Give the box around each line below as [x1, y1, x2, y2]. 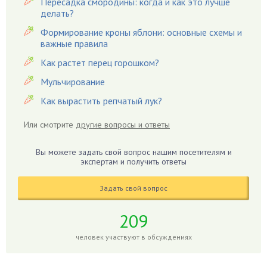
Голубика [18, 191, 50, 201]
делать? [41, 7, 74, 19]
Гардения [18, 7, 52, 18]
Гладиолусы [18, 141, 61, 151]
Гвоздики [18, 41, 50, 51]
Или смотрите [24, 119, 76, 130]
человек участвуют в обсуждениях [75, 232, 192, 241]
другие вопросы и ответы [76, 119, 170, 130]
